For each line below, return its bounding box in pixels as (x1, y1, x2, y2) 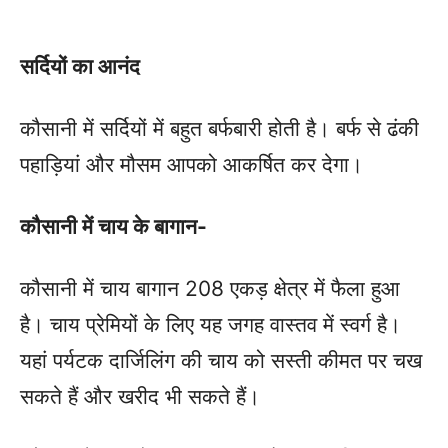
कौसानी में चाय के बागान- (20, 213, 207, 239)
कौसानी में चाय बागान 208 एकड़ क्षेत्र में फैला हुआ (20, 275, 400, 301)
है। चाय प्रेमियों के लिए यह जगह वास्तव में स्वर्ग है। (20, 311, 401, 337)
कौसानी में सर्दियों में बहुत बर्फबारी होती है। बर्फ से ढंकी (20, 115, 419, 141)
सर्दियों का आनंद (20, 53, 140, 79)
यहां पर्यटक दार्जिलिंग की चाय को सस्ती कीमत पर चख (20, 347, 422, 373)
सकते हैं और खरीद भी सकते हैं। (20, 383, 260, 409)
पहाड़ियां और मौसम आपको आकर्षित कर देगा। (20, 151, 363, 177)
